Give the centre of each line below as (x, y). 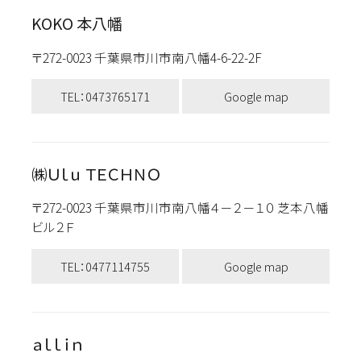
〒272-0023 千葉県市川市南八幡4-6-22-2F (154, 57)
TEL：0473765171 (105, 96)
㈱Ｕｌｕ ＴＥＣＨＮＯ (95, 174)
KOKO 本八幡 (77, 24)
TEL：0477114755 (105, 266)
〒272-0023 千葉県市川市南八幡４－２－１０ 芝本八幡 (180, 207)
